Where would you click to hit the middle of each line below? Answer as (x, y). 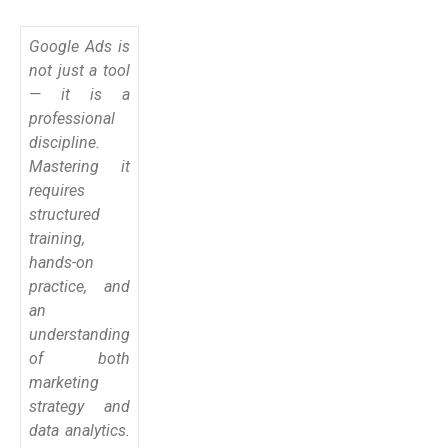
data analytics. (79, 430)
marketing (64, 382)
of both (79, 358)
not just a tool (79, 70)
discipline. (64, 142)
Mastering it (79, 166)
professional (72, 118)
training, (57, 238)
